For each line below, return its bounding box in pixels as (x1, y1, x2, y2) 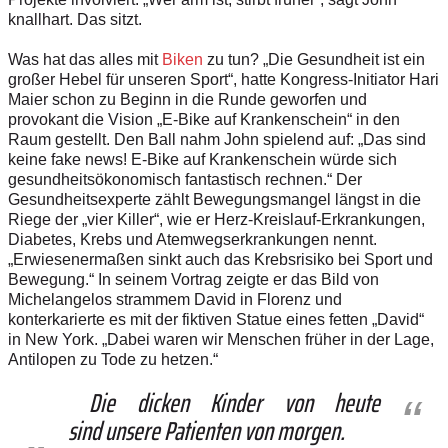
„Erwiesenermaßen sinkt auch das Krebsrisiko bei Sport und (8, 250, 433, 268)
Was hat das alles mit (8, 50, 162, 68)
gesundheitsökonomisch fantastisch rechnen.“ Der (8, 170, 362, 188)
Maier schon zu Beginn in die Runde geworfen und (8, 90, 367, 108)
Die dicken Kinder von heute (68, 381, 380, 423)
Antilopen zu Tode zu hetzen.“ (8, 350, 218, 368)
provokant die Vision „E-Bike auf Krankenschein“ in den (8, 110, 400, 128)
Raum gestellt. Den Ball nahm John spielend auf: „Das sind (8, 130, 426, 148)
